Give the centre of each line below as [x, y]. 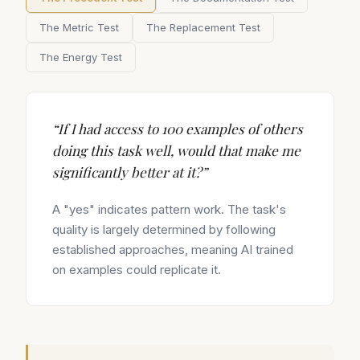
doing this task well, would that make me [176, 150]
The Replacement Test [203, 27]
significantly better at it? [127, 172]
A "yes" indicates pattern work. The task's [169, 209]
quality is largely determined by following [164, 229]
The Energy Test [81, 57]
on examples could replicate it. [137, 270]
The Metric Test [79, 27]
